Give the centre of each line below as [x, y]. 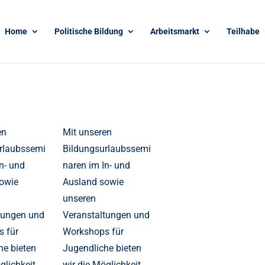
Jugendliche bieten [102, 248]
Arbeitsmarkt [174, 31]
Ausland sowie [93, 182]
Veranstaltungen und [106, 215]
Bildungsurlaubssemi [107, 149]
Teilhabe [243, 31]
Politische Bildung [88, 31]
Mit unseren [88, 132]
